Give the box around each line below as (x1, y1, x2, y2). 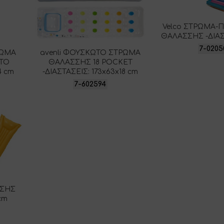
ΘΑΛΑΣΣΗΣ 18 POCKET (48, 58, 132, 66)
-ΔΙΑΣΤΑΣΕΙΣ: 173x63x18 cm (42, 68, 138, 75)
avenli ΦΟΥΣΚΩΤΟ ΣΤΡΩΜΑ (40, 49, 141, 56)
